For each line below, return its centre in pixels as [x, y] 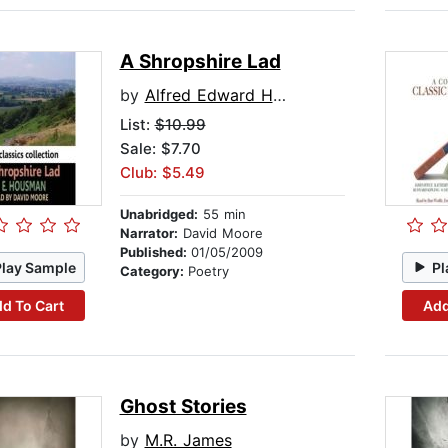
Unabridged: [158, 214]
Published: [155, 252]
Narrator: [148, 233]
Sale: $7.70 [160, 149]
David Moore [220, 233]
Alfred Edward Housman [208, 95]
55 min [221, 214]
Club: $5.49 [162, 173]
